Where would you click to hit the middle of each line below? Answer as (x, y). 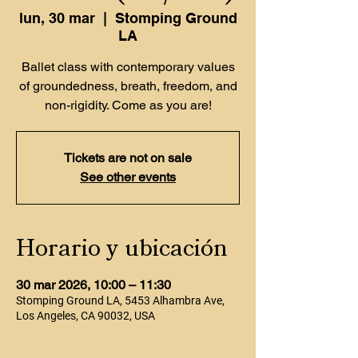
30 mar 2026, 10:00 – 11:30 (93, 285)
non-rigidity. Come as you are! (128, 105)
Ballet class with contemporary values (128, 67)
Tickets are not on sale (128, 158)
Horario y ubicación (122, 249)
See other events (128, 177)
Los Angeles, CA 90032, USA (86, 316)
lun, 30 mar (57, 18)
